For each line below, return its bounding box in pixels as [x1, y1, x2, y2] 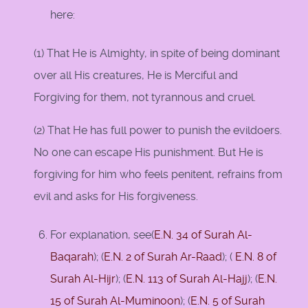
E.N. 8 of [232, 250, 276, 264]
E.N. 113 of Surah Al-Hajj [126, 272, 247, 286]
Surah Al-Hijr [50, 272, 115, 286]
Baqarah [50, 250, 93, 264]
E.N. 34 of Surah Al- [154, 228, 252, 242]
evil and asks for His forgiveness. [34, 190, 198, 203]
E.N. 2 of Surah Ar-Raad [104, 250, 222, 264]
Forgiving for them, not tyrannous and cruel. [34, 91, 256, 104]
